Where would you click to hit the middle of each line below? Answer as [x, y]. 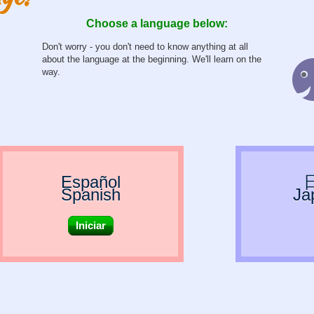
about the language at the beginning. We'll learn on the [152, 60]
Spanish [90, 195]
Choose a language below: [157, 24]
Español [90, 182]
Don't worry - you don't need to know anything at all [145, 47]
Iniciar [90, 226]
